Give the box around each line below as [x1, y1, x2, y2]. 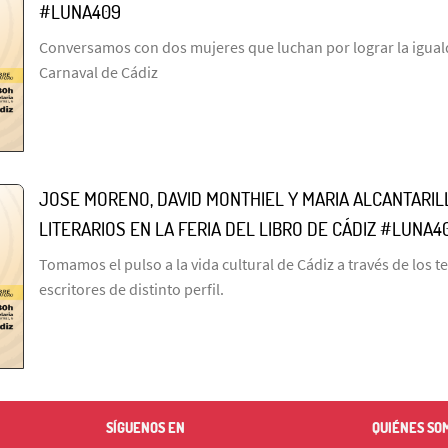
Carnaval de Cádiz [39, 61, 158, 82]
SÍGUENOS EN [105, 418, 185, 436]
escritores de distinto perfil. [39, 278, 224, 299]
